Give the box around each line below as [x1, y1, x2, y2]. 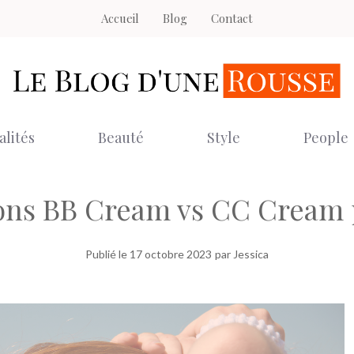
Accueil [101, 10, 139, 26]
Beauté [97, 127, 144, 147]
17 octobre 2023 [130, 247, 212, 261]
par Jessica [215, 247, 269, 261]
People [303, 127, 348, 147]
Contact [211, 10, 253, 26]
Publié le [85, 247, 130, 261]
